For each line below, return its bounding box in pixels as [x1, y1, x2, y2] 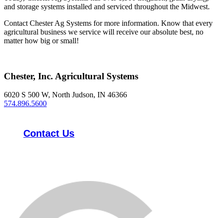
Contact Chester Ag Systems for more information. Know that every [4, 18, 213, 27]
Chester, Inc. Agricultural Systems [4, 71, 138, 81]
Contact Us [23, 128, 74, 139]
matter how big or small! [4, 36, 79, 45]
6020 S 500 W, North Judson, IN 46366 [4, 91, 127, 99]
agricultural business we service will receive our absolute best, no [4, 27, 203, 36]
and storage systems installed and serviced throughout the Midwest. [4, 2, 210, 11]
